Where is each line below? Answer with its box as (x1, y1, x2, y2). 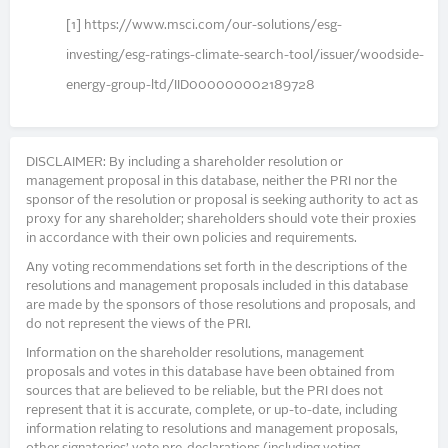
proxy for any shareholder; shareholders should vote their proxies (26, 213, 417, 227)
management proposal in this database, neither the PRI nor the (26, 175, 398, 189)
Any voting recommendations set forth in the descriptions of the (26, 261, 408, 274)
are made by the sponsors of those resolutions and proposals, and (26, 299, 417, 312)
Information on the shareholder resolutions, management (26, 346, 365, 360)
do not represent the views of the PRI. (26, 318, 252, 331)
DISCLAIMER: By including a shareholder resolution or (26, 156, 344, 170)
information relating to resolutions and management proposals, (26, 422, 399, 436)
